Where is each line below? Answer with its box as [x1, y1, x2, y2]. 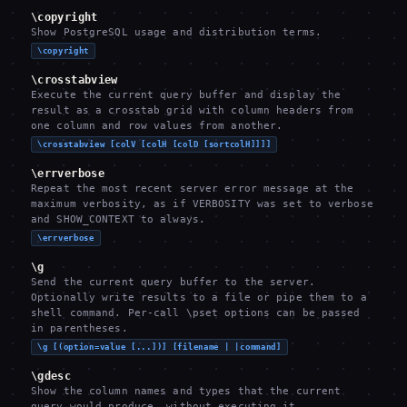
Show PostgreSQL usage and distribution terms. [31, 26, 322, 38]
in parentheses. [31, 323, 128, 334]
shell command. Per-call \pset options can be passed [31, 307, 361, 319]
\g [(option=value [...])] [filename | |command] [37, 342, 282, 352]
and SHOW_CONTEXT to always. [31, 213, 205, 225]
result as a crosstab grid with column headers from [31, 104, 354, 116]
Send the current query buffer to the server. [31, 276, 315, 288]
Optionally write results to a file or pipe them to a [31, 292, 367, 303]
